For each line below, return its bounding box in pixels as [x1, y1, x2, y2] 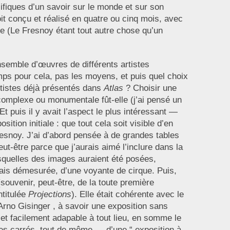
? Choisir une [123, 83, 177, 93]
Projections [28, 189, 71, 199]
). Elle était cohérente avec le [71, 189, 184, 199]
